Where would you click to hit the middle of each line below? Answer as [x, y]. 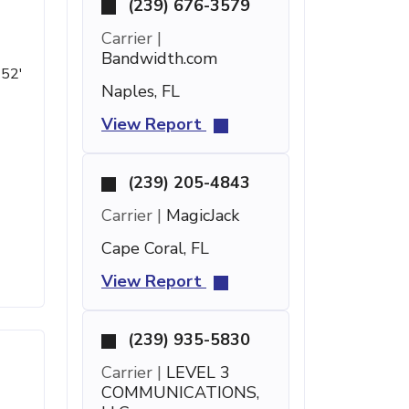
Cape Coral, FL [155, 248]
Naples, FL [141, 91]
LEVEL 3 [196, 372]
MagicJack [200, 215]
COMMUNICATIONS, [180, 393]
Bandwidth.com [159, 58]
